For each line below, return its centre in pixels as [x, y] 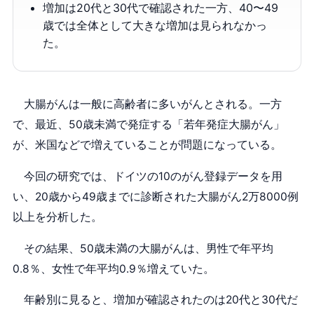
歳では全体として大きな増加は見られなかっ [155, 25]
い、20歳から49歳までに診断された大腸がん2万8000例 [155, 196]
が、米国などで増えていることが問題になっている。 [147, 145]
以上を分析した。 [57, 217]
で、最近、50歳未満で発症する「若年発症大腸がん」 [148, 125]
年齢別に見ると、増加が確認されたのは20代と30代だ [155, 300]
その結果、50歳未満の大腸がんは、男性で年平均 [143, 248]
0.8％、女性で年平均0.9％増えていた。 [113, 268]
